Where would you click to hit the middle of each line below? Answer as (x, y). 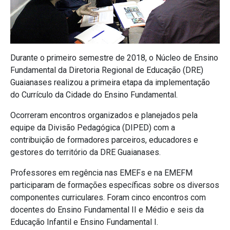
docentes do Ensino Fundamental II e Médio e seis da (107, 210)
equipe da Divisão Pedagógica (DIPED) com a (93, 128)
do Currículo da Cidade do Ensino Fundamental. (94, 95)
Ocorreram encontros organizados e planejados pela (104, 116)
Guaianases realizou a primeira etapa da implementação (110, 83)
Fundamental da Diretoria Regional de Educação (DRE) (107, 70)
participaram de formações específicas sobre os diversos (115, 185)
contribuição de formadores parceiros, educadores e (104, 140)
